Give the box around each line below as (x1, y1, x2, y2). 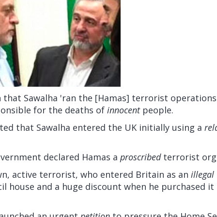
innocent (107, 104, 140, 116)
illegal (191, 169, 214, 181)
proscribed (120, 151, 161, 163)
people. (140, 104, 173, 116)
